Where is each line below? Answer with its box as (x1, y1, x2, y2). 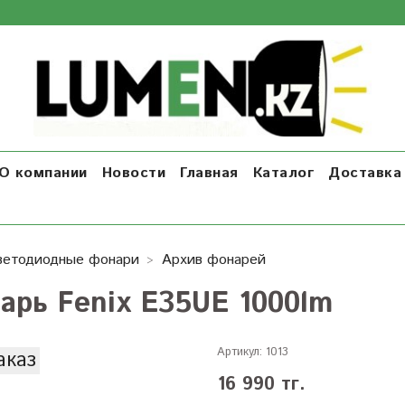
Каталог (252, 162, 314, 184)
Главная (180, 162, 239, 184)
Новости (101, 162, 165, 184)
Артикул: (216, 343, 262, 361)
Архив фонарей (162, 249, 266, 270)
